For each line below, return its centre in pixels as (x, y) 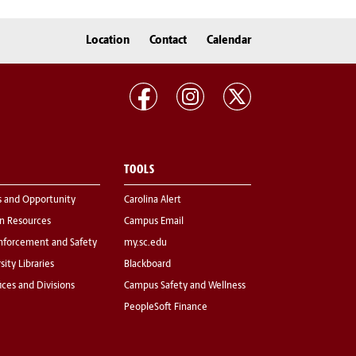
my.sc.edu (145, 244)
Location (108, 41)
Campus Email (154, 222)
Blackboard (147, 265)
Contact (168, 41)
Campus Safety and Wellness (185, 286)
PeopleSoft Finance (166, 308)
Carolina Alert (153, 201)
